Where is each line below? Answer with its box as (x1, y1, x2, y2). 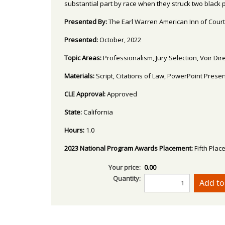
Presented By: (64, 17, 108, 27)
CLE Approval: (64, 89, 107, 99)
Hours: (64, 126, 86, 135)
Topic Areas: (64, 53, 103, 63)
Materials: (64, 71, 96, 81)
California (83, 107, 113, 117)
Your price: (108, 162, 141, 172)
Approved (107, 89, 137, 99)
